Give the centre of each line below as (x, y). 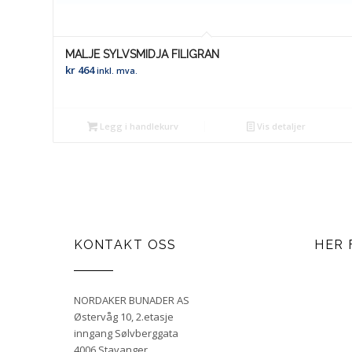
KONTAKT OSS (125, 245)
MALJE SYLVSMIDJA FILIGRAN (142, 55)
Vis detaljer (280, 126)
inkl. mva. (117, 71)
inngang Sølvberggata (126, 333)
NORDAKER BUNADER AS (132, 300)
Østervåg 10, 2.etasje (124, 316)
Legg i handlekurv (138, 126)
